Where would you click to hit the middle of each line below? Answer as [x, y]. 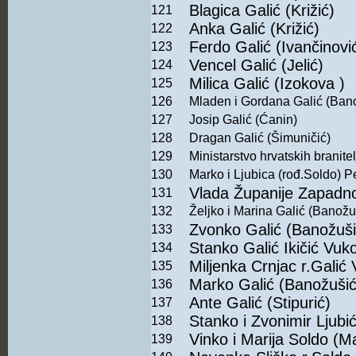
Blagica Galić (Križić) [262, 11]
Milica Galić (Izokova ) [267, 84]
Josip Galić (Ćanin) [243, 120]
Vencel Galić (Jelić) [256, 66]
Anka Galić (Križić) [254, 29]
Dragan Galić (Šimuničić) [260, 138]
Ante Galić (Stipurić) [260, 303]
